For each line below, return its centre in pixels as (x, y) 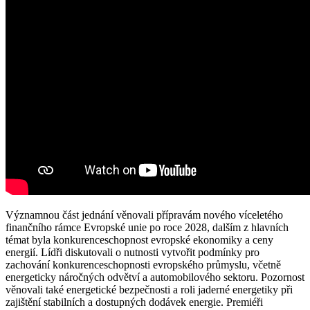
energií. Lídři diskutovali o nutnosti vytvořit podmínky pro (133, 252)
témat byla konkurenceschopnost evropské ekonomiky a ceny (139, 239)
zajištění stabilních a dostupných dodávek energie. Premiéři (134, 302)
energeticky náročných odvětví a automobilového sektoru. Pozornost (155, 277)
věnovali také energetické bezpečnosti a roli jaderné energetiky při (149, 289)
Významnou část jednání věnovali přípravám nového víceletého (144, 215)
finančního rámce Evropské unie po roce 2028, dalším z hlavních (147, 227)
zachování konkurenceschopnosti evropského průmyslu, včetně (143, 264)
